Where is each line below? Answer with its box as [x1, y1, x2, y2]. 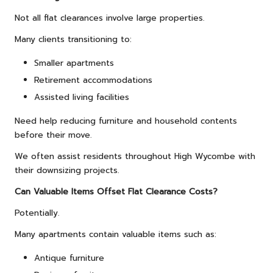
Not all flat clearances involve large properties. [15, 11, 205, 24]
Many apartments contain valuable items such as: [15, 228, 216, 241]
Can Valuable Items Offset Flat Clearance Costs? [15, 185, 218, 199]
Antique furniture [34, 252, 104, 265]
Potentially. [15, 207, 60, 220]
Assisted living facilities [34, 91, 129, 104]
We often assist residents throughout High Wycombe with [15, 150, 255, 163]
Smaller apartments [34, 56, 114, 69]
